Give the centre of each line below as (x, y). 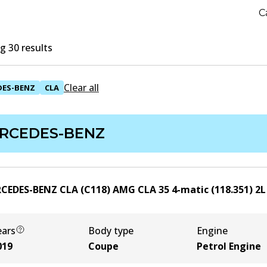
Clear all (81, 88)
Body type (111, 231)
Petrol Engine (229, 246)
